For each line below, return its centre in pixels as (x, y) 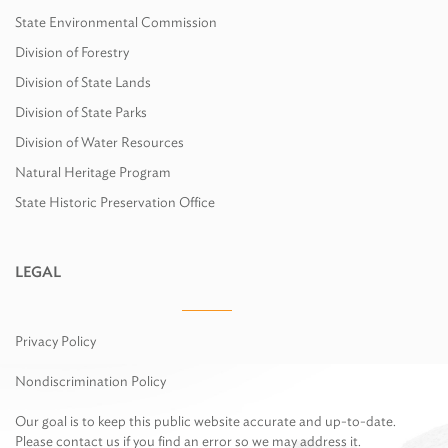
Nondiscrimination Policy (90, 381)
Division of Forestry (72, 52)
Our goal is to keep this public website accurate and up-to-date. (205, 421)
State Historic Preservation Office (115, 202)
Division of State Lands (83, 82)
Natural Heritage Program (93, 172)
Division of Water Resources (99, 142)
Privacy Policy (55, 341)
